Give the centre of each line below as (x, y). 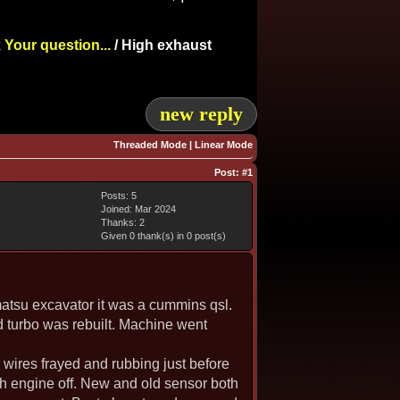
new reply (201, 114)
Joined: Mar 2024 (138, 209)
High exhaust (167, 45)
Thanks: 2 (123, 222)
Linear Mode (224, 145)
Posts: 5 (119, 196)
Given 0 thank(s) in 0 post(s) (163, 236)
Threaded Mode (150, 145)
